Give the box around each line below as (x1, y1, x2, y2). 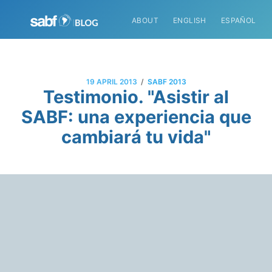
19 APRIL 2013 (86, 77, 137, 87)
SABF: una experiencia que (21, 106, 251, 127)
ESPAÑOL (220, 16, 256, 25)
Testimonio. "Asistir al (43, 86, 229, 107)
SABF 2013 (147, 77, 186, 87)
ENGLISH (172, 16, 206, 25)
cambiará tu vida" (61, 126, 211, 148)
